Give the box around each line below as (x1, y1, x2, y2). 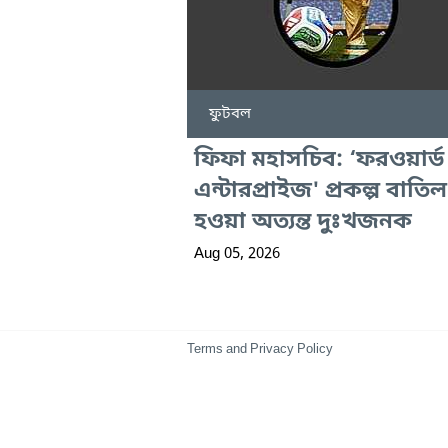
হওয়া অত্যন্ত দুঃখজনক (194, 208, 412, 238)
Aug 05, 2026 (194, 244, 280, 265)
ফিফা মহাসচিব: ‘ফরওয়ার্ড (194, 146, 444, 176)
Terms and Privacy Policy (187, 341, 333, 359)
